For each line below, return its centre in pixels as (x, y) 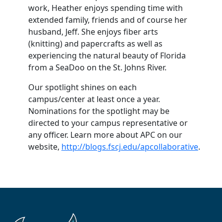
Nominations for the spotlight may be (99, 111)
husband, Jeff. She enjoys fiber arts (93, 32)
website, (45, 147)
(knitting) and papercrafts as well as (95, 44)
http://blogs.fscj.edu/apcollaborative (130, 147)
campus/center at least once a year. (94, 99)
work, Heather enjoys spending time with (105, 8)
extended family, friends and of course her (108, 20)
